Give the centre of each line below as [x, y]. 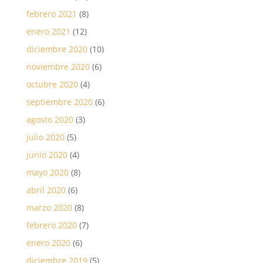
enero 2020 [48, 242]
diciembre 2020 [57, 49]
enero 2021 [48, 31]
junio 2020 [47, 154]
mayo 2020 [47, 172]
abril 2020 [46, 190]
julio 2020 [45, 137]
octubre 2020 [52, 84]
